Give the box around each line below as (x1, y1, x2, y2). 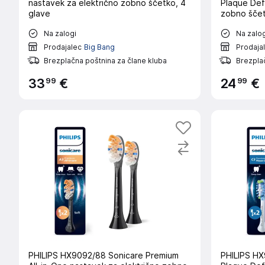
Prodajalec (44, 42, 82, 51)
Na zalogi (44, 28, 76, 38)
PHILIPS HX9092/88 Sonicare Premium (28, 251, 179, 260)
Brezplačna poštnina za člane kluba (44, 56, 167, 65)
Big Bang (84, 42, 115, 51)
